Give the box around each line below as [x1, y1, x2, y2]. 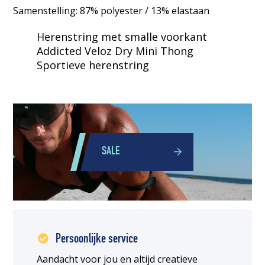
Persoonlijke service [56, 232, 138, 246]
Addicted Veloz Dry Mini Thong [37, 43, 194, 58]
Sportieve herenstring [37, 57, 150, 72]
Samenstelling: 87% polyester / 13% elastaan [13, 4, 210, 17]
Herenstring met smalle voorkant [37, 29, 208, 44]
